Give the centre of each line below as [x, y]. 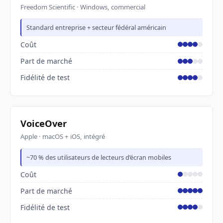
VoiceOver [44, 123]
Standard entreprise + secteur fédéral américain [97, 28]
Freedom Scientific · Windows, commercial [83, 7]
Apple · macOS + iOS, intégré [63, 137]
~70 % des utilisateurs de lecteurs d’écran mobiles [99, 157]
